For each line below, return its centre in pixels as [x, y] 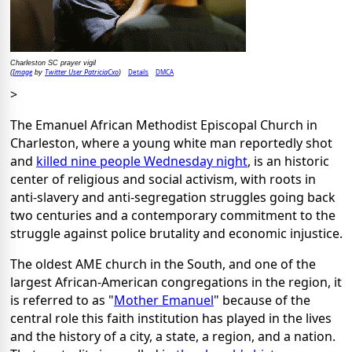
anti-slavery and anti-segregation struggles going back [173, 197]
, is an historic [288, 161]
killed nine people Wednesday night [142, 161]
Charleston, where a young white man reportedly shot [171, 143]
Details [138, 71]
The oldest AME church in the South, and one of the [163, 264]
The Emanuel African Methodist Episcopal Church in [164, 125]
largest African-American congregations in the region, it [176, 282]
